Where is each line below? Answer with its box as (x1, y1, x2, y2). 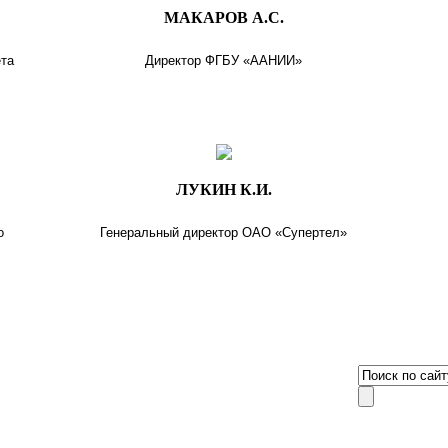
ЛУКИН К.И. (175, 180, 272, 198)
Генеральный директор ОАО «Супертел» (100, 224, 348, 240)
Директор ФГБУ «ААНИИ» (145, 52, 303, 68)
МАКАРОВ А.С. (163, 8, 284, 26)
